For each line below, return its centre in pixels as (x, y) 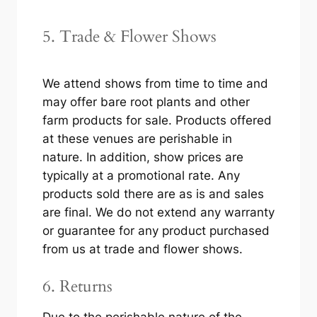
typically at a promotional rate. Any (141, 176)
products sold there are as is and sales (153, 194)
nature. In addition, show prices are (143, 157)
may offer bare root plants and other (146, 102)
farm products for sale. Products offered (157, 121)
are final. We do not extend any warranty (158, 213)
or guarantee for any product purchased (156, 231)
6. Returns (77, 286)
